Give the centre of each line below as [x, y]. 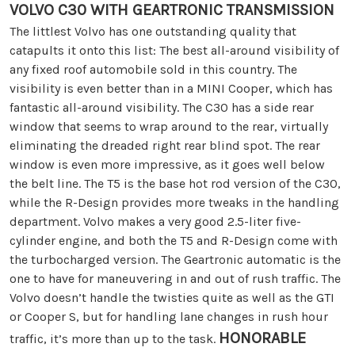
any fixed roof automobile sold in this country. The [153, 70]
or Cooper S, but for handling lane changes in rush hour [169, 317]
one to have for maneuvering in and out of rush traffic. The [175, 279]
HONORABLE [262, 338]
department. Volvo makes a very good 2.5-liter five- [155, 222]
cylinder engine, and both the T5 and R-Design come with [174, 241]
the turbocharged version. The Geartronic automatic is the [175, 260]
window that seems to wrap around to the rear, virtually [169, 127]
